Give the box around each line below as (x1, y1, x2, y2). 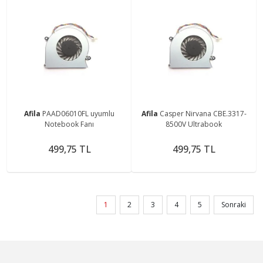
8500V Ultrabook (166, 119, 222, 129)
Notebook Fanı (45, 119, 94, 129)
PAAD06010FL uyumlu (42, 108, 114, 119)
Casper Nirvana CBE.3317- (159, 108, 247, 119)
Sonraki (221, 199, 246, 210)
